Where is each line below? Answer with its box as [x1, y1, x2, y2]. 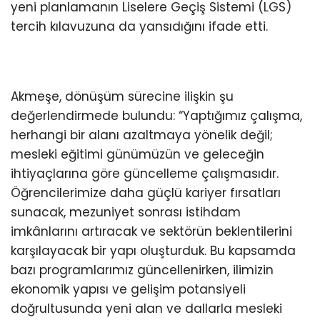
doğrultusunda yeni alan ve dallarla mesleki [11, 299, 282, 317]
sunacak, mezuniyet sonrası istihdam [11, 203, 241, 221]
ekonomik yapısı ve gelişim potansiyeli [11, 280, 246, 298]
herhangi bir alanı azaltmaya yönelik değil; [11, 126, 273, 144]
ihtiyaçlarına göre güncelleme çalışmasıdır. [11, 164, 279, 182]
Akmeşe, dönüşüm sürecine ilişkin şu [11, 87, 234, 105]
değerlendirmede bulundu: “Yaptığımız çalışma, [11, 106, 302, 124]
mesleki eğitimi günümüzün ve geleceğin [11, 145, 264, 163]
